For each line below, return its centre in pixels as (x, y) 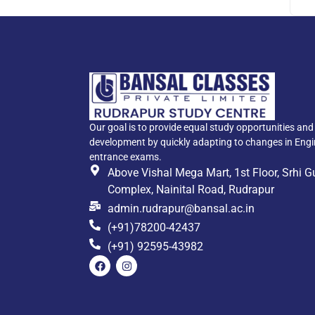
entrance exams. (126, 157)
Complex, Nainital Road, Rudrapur (191, 190)
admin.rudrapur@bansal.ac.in (181, 209)
